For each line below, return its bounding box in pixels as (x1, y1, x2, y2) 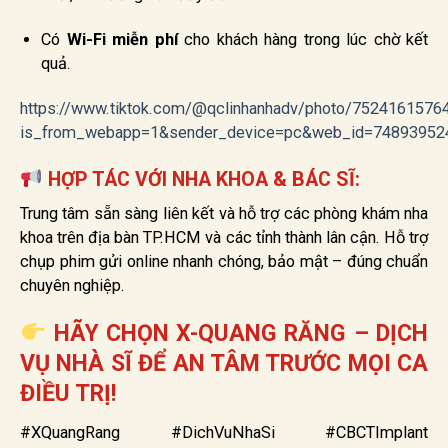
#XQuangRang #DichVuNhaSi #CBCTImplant (20, 422, 428, 442)
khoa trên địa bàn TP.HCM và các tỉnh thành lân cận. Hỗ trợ (20, 227, 428, 247)
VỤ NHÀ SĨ (20, 350, 132, 378)
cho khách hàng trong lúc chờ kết (177, 29, 429, 49)
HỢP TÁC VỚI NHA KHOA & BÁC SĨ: (42, 167, 360, 191)
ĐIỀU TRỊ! (20, 380, 116, 408)
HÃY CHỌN (46, 320, 177, 348)
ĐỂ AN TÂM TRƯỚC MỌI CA (131, 350, 428, 378)
